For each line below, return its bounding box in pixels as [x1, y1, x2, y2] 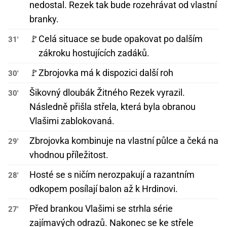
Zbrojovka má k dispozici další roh [39, 67, 173, 79]
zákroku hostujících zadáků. [39, 48, 149, 59]
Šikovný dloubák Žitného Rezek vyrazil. [29, 87, 185, 98]
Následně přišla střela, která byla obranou [29, 101, 196, 112]
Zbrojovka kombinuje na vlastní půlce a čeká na [29, 135, 218, 146]
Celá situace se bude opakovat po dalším [39, 33, 203, 45]
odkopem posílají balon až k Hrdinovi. [29, 183, 178, 195]
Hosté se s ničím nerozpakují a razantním [29, 169, 195, 180]
